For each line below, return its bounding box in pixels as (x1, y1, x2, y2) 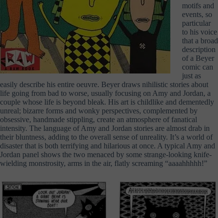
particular (182, 19, 211, 27)
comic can (182, 63, 213, 71)
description (182, 45, 216, 54)
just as (182, 72, 201, 80)
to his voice (182, 28, 217, 36)
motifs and (182, 1, 214, 10)
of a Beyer (182, 54, 214, 62)
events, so (182, 10, 212, 18)
